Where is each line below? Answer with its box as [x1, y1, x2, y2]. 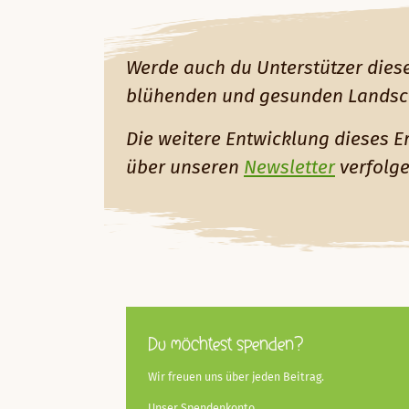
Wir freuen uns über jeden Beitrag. [148, 372, 324, 383]
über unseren [126, 159, 244, 177]
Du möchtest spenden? [148, 333, 303, 356]
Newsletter [244, 159, 335, 177]
